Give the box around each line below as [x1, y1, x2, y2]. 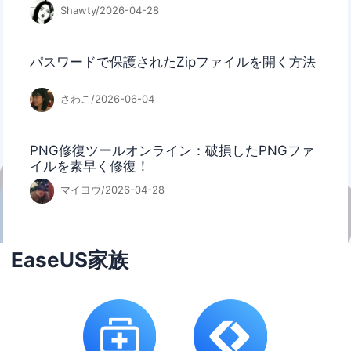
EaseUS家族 [11, 248, 129, 273]
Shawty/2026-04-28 [56, 3, 159, 16]
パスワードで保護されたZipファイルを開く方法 [30, 53, 317, 70]
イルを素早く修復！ [30, 157, 150, 174]
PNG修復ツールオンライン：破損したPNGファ [30, 142, 315, 158]
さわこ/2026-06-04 [56, 92, 154, 105]
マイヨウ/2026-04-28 [56, 183, 165, 197]
